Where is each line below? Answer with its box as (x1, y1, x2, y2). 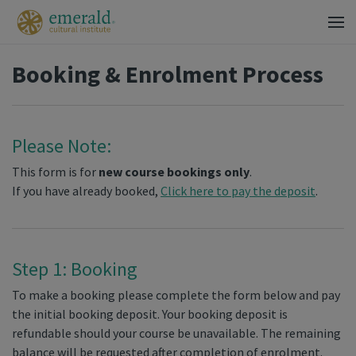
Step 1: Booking (12, 257, 137, 281)
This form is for (12, 164, 99, 180)
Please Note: (12, 133, 111, 158)
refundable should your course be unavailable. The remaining (12, 325, 341, 341)
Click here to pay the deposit (161, 183, 315, 199)
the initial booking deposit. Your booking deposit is (12, 306, 288, 322)
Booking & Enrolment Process (12, 59, 323, 89)
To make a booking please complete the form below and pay (12, 287, 340, 303)
